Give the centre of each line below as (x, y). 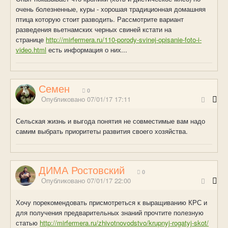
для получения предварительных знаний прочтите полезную (110, 212)
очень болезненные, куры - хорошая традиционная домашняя (111, 9)
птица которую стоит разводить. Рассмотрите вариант (100, 19)
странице (31, 39)
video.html (31, 49)
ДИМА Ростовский (82, 169)
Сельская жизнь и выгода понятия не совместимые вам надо (110, 121)
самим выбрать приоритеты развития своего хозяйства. (102, 131)
